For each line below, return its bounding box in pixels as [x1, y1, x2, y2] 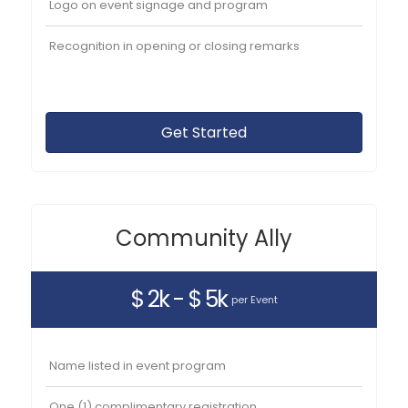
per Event [231, 291, 278, 307]
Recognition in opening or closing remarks [49, 36, 301, 55]
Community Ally [116, 222, 292, 253]
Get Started [161, 121, 247, 143]
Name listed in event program [49, 356, 227, 374]
